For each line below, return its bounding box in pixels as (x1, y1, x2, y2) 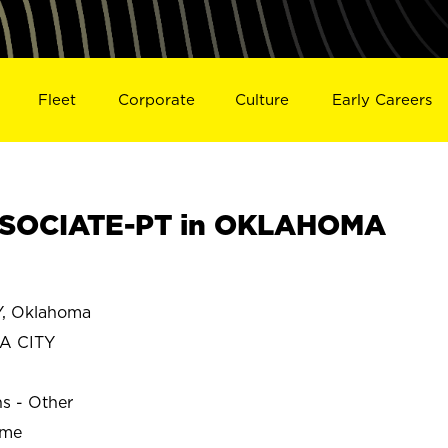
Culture (235, 90, 290, 108)
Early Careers (332, 90, 433, 108)
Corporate (117, 90, 195, 108)
